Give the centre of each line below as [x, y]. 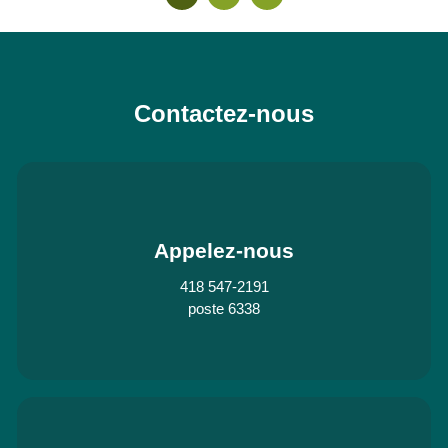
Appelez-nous [224, 251]
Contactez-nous [224, 113]
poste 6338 [224, 308]
